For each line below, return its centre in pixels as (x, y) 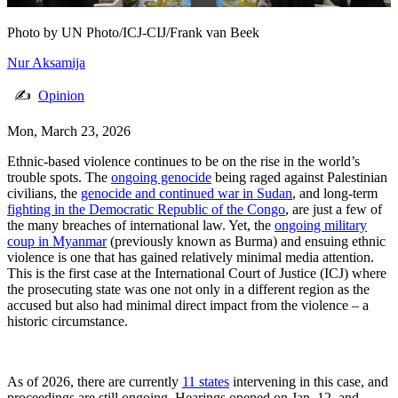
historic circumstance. (68, 322)
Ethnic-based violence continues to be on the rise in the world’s (183, 162)
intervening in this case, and (309, 382)
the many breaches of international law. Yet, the (141, 226)
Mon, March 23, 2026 (69, 131)
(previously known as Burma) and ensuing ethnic (246, 242)
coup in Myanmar (57, 242)
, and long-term (335, 194)
